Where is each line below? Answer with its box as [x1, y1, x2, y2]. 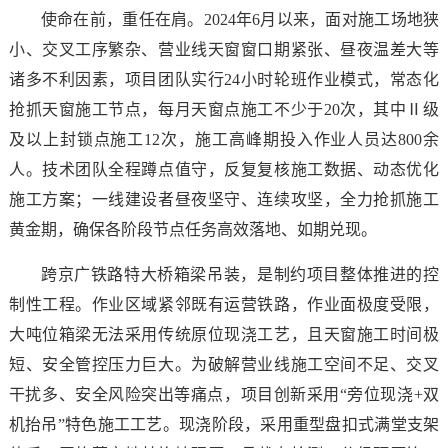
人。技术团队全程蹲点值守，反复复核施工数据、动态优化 [8, 160, 440, 178]
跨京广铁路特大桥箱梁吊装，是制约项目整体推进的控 [40, 265, 440, 283]
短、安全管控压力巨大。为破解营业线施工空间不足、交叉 [8, 355, 440, 373]
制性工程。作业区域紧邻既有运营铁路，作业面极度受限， [8, 295, 440, 313]
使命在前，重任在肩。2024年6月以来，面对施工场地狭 [40, 10, 440, 28]
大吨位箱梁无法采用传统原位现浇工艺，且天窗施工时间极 [8, 325, 440, 343]
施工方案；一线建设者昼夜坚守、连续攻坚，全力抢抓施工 [8, 190, 440, 208]
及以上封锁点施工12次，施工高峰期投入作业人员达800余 [8, 130, 440, 148]
